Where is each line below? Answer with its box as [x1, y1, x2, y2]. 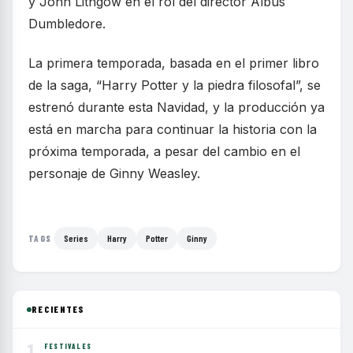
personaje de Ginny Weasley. [28, 165, 200, 182]
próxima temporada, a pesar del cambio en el [28, 143, 300, 160]
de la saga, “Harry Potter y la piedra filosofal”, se [28, 77, 321, 94]
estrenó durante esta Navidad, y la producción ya [28, 99, 325, 116]
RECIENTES [32, 303, 85, 315]
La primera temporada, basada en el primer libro [28, 55, 319, 72]
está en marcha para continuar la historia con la [28, 121, 317, 138]
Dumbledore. [28, 16, 106, 32]
